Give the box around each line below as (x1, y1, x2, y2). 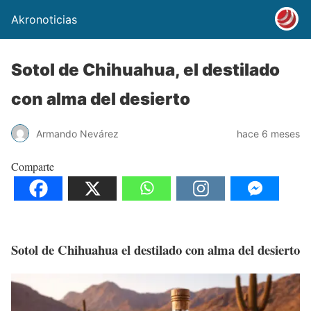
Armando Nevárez (36, 127, 119, 140)
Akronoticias (11, 12, 77, 26)
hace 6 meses (237, 127, 300, 140)
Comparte (11, 159, 54, 174)
